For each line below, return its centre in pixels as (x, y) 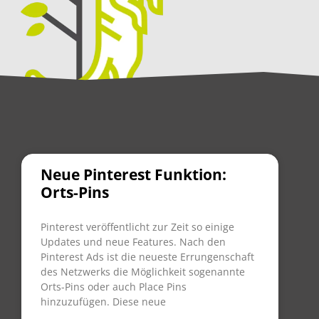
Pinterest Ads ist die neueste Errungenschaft (147, 257)
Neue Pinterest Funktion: (134, 174)
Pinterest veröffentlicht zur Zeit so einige (137, 227)
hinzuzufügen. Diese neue (103, 302)
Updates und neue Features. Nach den (133, 242)
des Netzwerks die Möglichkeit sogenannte (143, 272)
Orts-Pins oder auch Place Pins (114, 287)
